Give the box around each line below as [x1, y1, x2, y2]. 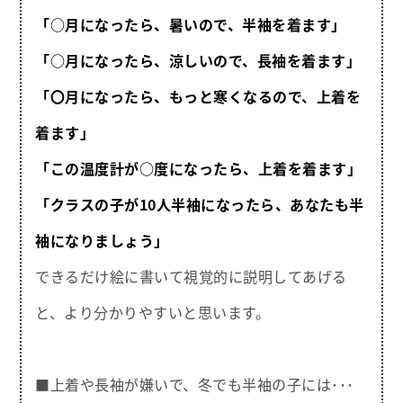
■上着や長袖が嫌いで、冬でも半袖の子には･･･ [35, 372, 354, 395]
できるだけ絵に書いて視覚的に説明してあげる [35, 264, 347, 287]
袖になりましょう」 [35, 228, 169, 251]
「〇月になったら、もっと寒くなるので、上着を [35, 85, 362, 107]
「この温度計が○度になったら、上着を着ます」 [35, 157, 363, 179]
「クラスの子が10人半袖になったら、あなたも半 [35, 193, 364, 215]
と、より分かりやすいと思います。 [35, 300, 271, 323]
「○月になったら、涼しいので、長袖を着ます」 [35, 49, 362, 71]
